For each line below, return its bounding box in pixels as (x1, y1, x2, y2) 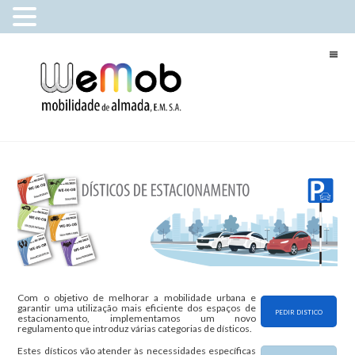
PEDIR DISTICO (275, 307, 323, 316)
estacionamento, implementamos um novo (17, 311, 256, 324)
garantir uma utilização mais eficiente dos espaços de (17, 301, 256, 314)
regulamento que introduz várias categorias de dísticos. (17, 322, 253, 334)
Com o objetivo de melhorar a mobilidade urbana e (17, 291, 256, 303)
